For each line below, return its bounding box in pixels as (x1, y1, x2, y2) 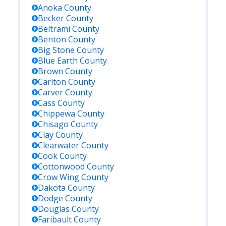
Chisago (38, 119, 69, 130)
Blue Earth (38, 55, 78, 66)
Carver (38, 87, 63, 98)
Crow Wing (38, 172, 79, 183)
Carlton (38, 76, 66, 87)
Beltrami (38, 23, 70, 34)
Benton (38, 34, 66, 45)
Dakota (38, 182, 66, 193)
